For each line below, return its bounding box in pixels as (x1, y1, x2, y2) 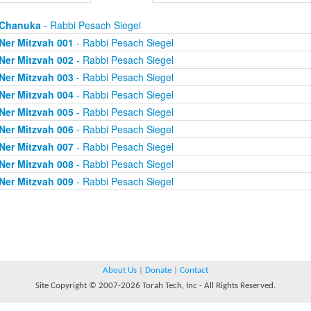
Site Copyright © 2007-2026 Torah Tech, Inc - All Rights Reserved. (35, 281, 276, 290)
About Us (103, 266, 137, 275)
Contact (180, 266, 208, 275)
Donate (145, 266, 171, 275)
